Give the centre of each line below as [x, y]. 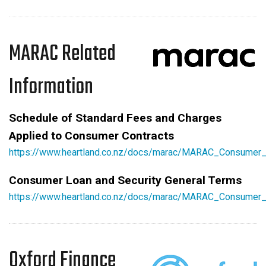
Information [51, 87]
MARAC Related [62, 54]
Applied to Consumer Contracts [91, 135]
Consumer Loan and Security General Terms [125, 180]
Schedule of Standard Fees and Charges [115, 118]
